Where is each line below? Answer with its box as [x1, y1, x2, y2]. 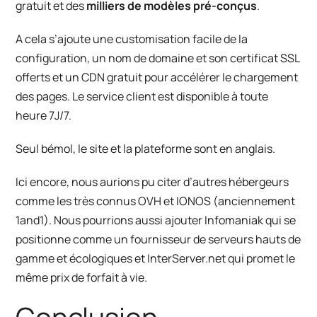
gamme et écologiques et [16, 250, 148, 266]
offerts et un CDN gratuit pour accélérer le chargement [16, 69, 299, 85]
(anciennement [211, 192, 296, 209]
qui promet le [226, 250, 296, 266]
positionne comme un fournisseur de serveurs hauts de [16, 231, 301, 247]
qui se [263, 212, 296, 228]
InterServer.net [147, 250, 226, 266]
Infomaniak [204, 212, 264, 228]
